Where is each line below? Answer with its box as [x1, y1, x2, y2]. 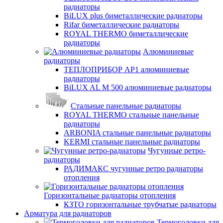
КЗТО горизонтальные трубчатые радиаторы [64, 200, 217, 209]
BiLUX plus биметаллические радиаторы [64, 11, 203, 20]
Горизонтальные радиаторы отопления [44, 191, 176, 200]
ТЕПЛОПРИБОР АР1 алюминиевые [64, 65, 189, 74]
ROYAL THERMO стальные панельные [64, 111, 199, 119]
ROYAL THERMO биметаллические [64, 29, 188, 38]
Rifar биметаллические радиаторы [64, 20, 179, 29]
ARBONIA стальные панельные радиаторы [64, 128, 211, 137]
